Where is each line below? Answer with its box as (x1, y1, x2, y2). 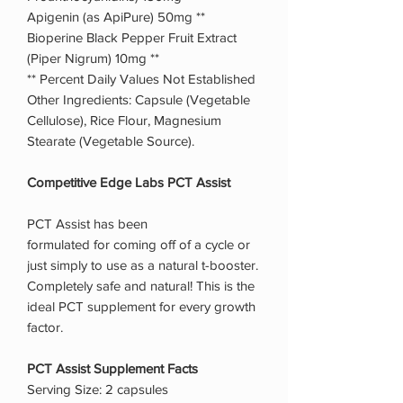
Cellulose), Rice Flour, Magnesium (27, 112, 221, 128)
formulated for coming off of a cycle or (27, 236, 250, 252)
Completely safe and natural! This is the (27, 277, 255, 293)
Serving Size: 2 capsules (27, 381, 168, 397)
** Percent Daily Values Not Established (27, 70, 255, 86)
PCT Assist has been (27, 215, 148, 231)
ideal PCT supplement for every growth (27, 298, 255, 314)
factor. (27, 318, 67, 335)
